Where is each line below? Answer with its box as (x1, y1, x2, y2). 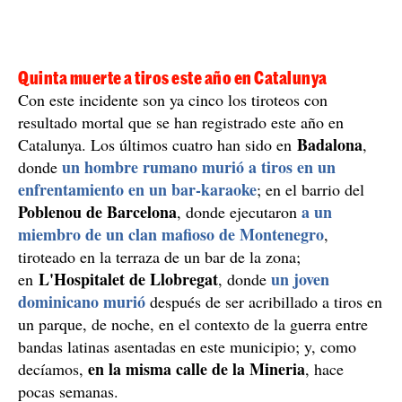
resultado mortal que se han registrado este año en (18, 227, 344, 249)
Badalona (297, 249, 363, 273)
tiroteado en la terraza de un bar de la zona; (18, 362, 301, 384)
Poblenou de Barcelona (18, 316, 177, 340)
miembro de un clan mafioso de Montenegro (18, 338, 324, 363)
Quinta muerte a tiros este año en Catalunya (18, 183, 328, 205)
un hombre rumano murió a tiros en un (62, 271, 336, 295)
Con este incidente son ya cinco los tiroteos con (18, 205, 328, 227)
